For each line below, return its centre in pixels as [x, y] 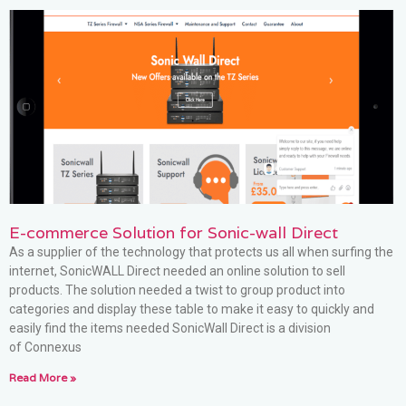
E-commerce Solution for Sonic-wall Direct [174, 232]
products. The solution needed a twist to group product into [177, 290]
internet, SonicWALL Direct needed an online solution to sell [177, 271]
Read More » [43, 377]
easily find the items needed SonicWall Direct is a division [170, 328]
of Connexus [45, 347]
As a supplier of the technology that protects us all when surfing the [201, 251]
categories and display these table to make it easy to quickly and [192, 309]
